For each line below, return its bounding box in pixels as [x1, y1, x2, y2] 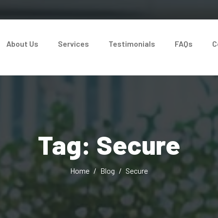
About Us [6, 38, 38, 48]
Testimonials [108, 38, 155, 48]
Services [57, 38, 89, 48]
